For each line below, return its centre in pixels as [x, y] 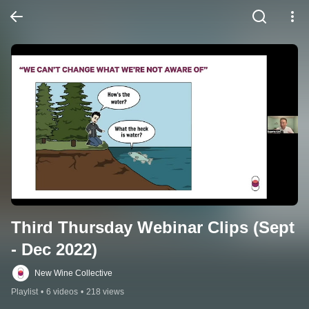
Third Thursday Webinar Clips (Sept [153, 228]
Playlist [24, 292]
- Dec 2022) [54, 250]
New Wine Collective [73, 273]
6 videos [62, 292]
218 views [105, 292]
